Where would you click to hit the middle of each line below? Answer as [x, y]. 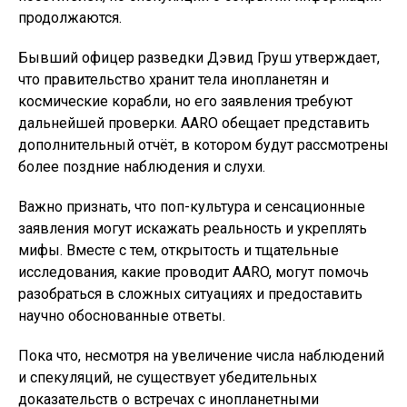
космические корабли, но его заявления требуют [185, 101]
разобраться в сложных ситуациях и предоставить [190, 294]
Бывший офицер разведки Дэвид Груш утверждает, [199, 58]
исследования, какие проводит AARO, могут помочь [194, 272]
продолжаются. [70, 18]
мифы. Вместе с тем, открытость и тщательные [179, 250]
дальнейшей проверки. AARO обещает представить [194, 123]
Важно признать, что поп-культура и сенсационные [192, 207]
